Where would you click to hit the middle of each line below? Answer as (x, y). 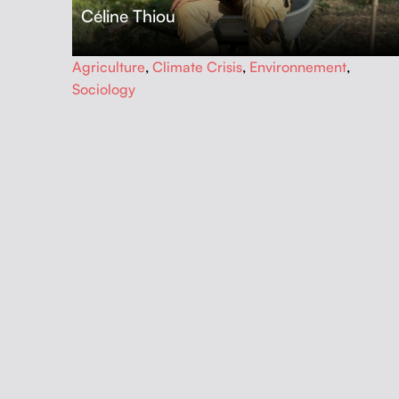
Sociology (103, 90)
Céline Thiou (128, 16)
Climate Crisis (197, 67)
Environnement (297, 67)
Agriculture (108, 67)
